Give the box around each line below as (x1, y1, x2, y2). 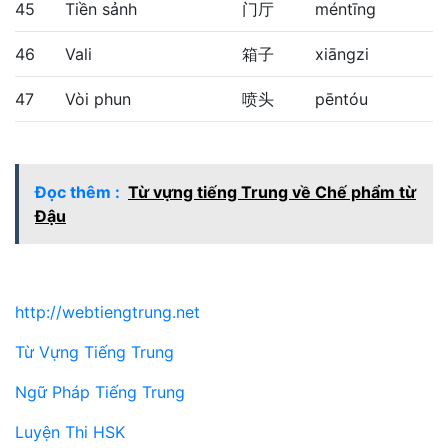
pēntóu (315, 88, 368, 109)
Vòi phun (65, 88, 131, 109)
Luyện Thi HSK (15, 421, 125, 442)
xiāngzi (315, 43, 369, 64)
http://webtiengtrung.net (15, 301, 200, 322)
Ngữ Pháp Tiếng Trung (15, 381, 185, 402)
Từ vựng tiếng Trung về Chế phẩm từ (128, 181, 416, 202)
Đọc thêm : (35, 181, 120, 202)
